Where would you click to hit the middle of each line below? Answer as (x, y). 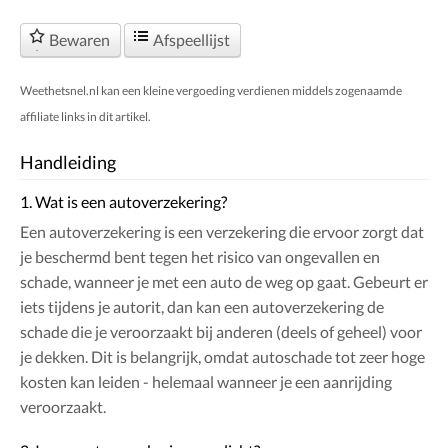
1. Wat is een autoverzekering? (123, 202)
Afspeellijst (191, 40)
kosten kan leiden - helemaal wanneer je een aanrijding (206, 382)
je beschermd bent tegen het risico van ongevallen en (200, 257)
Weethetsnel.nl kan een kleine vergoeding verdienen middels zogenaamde (211, 91)
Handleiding (68, 162)
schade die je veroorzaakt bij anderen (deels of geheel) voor (221, 332)
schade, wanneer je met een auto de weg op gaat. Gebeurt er (224, 282)
